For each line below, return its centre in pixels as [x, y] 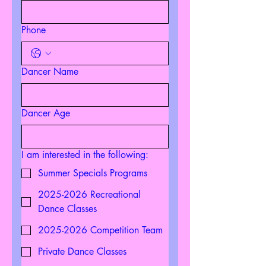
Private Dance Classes [82, 251]
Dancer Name [50, 72]
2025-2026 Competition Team [100, 230]
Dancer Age [46, 113]
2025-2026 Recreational [89, 194]
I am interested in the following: [85, 155]
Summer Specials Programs [93, 173]
